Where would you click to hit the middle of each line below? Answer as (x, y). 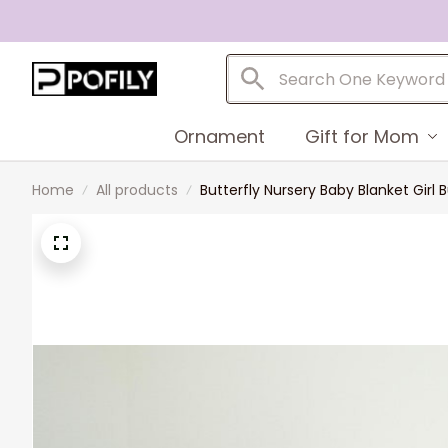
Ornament (219, 136)
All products (137, 190)
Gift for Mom (361, 136)
